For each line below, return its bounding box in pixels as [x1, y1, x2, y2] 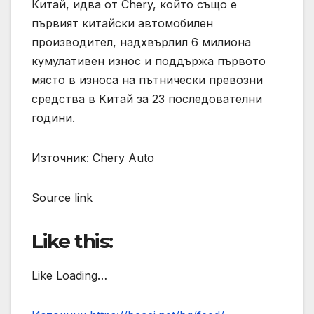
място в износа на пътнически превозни [32, 73, 263, 88]
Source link [32, 191, 93, 205]
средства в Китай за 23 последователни [32, 92, 262, 107]
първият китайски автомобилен [32, 16, 213, 31]
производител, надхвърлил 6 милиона [32, 35, 251, 50]
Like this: [32, 229, 113, 254]
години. [32, 111, 75, 125]
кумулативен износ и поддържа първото [32, 54, 266, 69]
